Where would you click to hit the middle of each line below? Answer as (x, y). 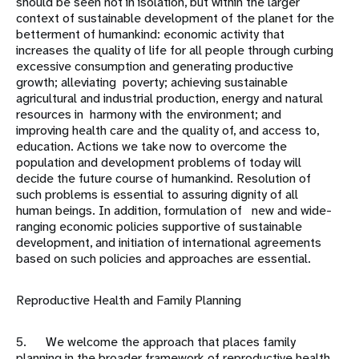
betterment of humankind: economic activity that (150, 34)
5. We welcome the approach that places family (156, 342)
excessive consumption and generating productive (155, 67)
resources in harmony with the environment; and (149, 115)
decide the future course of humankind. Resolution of (163, 179)
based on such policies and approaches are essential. (163, 259)
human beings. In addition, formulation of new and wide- (174, 211)
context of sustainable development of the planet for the (175, 18)
